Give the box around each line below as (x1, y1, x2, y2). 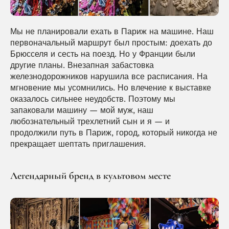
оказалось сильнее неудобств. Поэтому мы (10, 94, 175, 104)
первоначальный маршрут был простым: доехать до (10, 38, 212, 48)
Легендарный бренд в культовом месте (10, 170, 171, 182)
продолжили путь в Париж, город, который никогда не (10, 128, 217, 138)
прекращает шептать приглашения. (10, 139, 146, 149)
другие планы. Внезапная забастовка (10, 60, 154, 71)
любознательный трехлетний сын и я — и (10, 117, 170, 127)
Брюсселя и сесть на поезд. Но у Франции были (10, 49, 195, 59)
